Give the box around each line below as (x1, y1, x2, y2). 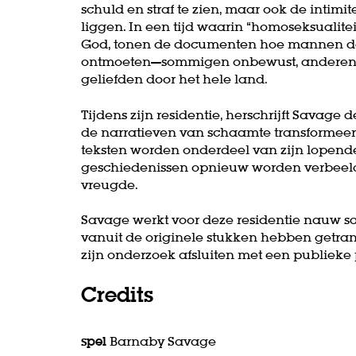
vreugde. (81, 176, 141, 192)
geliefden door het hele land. (81, 71, 270, 87)
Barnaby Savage (106, 333, 216, 350)
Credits (81, 281, 153, 309)
